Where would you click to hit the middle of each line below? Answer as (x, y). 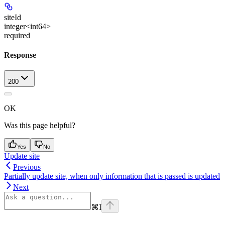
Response (20, 55)
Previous (27, 167)
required (17, 35)
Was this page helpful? (40, 126)
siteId (13, 17)
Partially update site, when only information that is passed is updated (112, 176)
